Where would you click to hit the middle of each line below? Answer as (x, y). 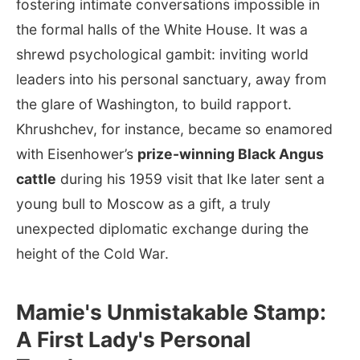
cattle (36, 178)
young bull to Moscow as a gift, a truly (143, 203)
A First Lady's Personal (133, 339)
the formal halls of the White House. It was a (162, 29)
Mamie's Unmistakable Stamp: (171, 311)
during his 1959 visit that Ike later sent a (190, 178)
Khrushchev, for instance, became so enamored (174, 129)
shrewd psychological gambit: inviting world (162, 54)
